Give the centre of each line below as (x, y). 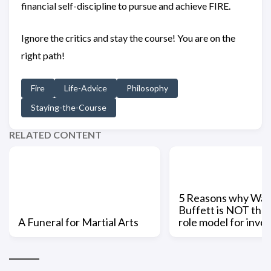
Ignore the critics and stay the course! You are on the (128, 38)
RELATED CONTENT (55, 135)
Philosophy (147, 88)
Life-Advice (86, 88)
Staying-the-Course (69, 108)
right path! (43, 56)
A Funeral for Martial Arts (78, 222)
